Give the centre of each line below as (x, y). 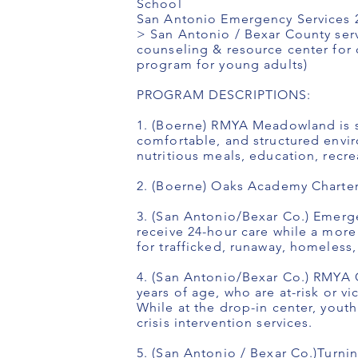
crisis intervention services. (225, 322)
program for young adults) (222, 64)
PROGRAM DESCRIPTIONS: (224, 95)
